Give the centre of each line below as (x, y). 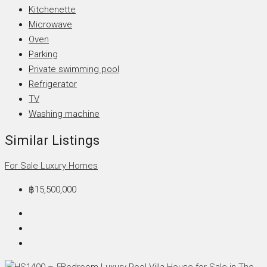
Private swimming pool (74, 69)
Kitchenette (52, 10)
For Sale (23, 166)
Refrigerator (53, 84)
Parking (43, 55)
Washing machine (64, 114)
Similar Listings (52, 140)
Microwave (50, 25)
